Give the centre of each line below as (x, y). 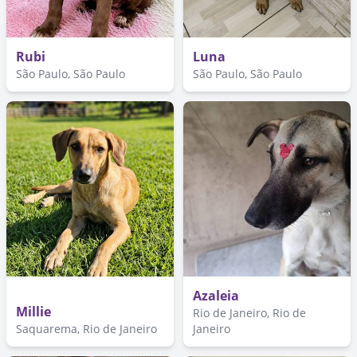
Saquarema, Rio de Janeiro (86, 329)
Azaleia (216, 296)
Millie (33, 312)
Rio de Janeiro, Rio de (249, 313)
